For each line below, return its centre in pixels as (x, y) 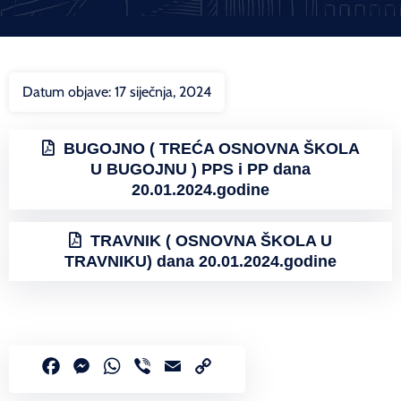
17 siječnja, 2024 (163, 91)
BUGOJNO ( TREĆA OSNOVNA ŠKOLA (211, 148)
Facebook (96, 366)
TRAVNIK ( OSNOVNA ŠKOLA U (211, 241)
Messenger (130, 366)
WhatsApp (158, 366)
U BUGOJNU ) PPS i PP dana (200, 169)
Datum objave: (68, 91)
